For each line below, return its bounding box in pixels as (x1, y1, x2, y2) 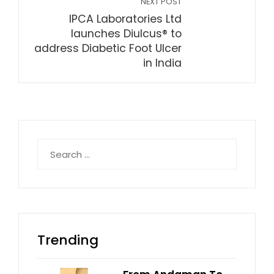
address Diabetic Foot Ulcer (34, 41, 182, 56)
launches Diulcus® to (71, 26, 182, 41)
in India (143, 56, 182, 70)
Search (37, 139, 68, 152)
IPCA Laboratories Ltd (69, 12, 182, 26)
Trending (37, 231, 98, 250)
